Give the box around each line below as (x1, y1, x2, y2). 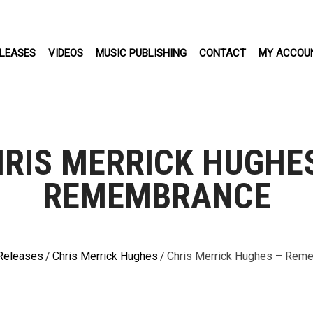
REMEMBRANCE (42, 175, 271, 217)
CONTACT (199, 47, 246, 59)
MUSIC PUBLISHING (96, 47, 187, 59)
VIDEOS (48, 47, 83, 59)
